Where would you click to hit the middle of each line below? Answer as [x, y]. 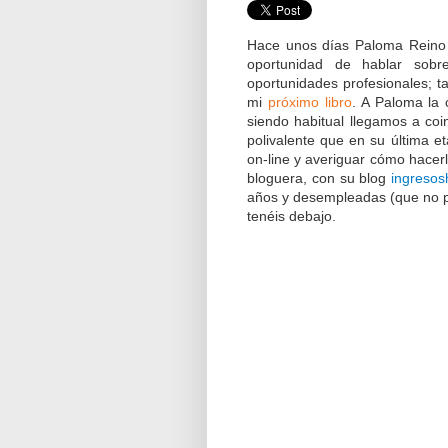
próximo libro [309, 101]
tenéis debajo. [291, 215]
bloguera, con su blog [319, 177]
